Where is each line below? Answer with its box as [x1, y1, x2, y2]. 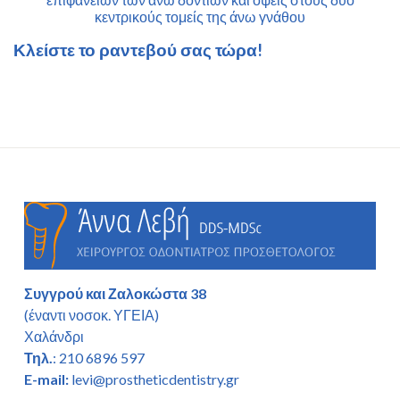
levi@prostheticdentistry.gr [69, 371, 239, 388]
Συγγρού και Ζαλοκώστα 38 [24, 285, 206, 303]
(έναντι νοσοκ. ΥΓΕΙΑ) [24, 306, 159, 324]
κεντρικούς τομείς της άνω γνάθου [95, 8, 305, 26]
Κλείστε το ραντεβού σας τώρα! [13, 40, 262, 61]
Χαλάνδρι [24, 328, 84, 346]
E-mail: [24, 371, 69, 388]
